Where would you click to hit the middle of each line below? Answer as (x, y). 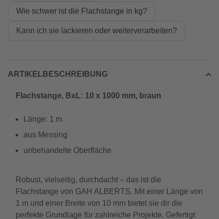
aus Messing (45, 135)
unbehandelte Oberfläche (67, 150)
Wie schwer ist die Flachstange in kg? (82, 11)
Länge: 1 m (43, 119)
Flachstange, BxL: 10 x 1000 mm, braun (88, 96)
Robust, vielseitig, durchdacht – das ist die (88, 180)
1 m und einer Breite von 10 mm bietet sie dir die (99, 203)
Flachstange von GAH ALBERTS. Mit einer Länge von (109, 191)
